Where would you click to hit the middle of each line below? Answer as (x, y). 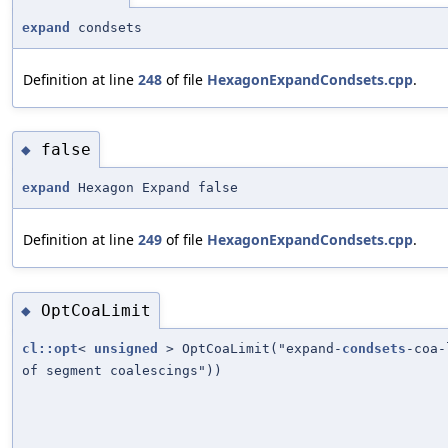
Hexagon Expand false (154, 188)
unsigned (126, 349)
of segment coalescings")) (122, 371)
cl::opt (50, 349)
